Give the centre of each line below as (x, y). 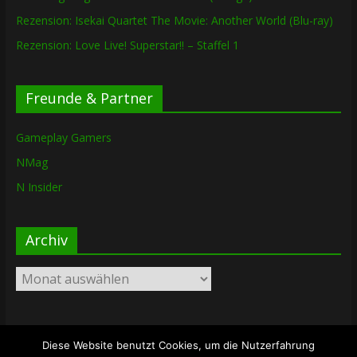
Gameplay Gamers (63, 137)
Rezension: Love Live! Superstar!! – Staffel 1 (127, 45)
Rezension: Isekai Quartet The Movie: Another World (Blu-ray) (174, 20)
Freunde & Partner (89, 98)
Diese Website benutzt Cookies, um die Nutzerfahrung (178, 345)
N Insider (39, 186)
